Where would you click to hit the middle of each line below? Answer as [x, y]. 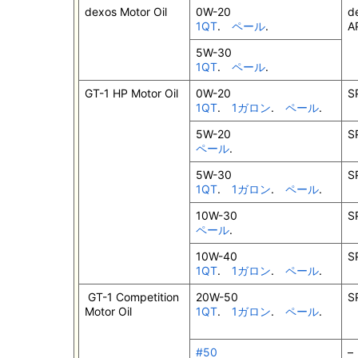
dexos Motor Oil [126, 12]
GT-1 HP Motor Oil [131, 93]
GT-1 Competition [132, 297]
